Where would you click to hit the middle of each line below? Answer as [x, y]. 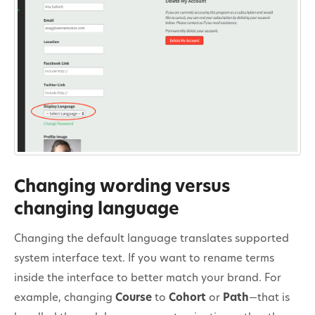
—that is [269, 298]
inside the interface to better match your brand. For [148, 278]
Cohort [187, 298]
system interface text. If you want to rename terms [144, 259]
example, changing [65, 298]
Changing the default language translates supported [152, 239]
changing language [97, 210]
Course [134, 298]
